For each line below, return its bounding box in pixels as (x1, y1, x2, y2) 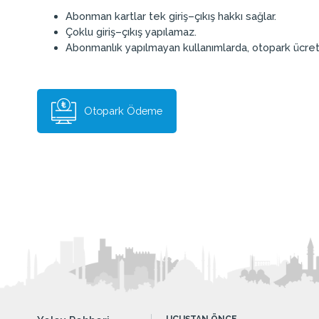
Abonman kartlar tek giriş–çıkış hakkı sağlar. (66, 9, 276, 22)
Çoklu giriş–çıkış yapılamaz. (66, 25, 197, 38)
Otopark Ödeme (84, 104, 162, 117)
